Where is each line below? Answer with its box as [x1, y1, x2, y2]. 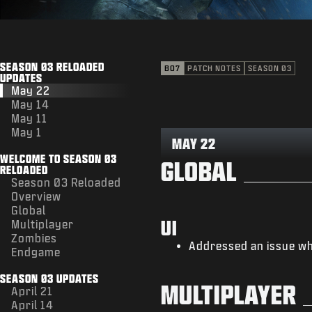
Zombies [11, 231, 57, 244]
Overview [11, 189, 61, 202]
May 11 [11, 111, 47, 124]
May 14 [11, 97, 49, 110]
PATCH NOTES [187, 63, 241, 72]
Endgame [11, 245, 61, 258]
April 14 [11, 298, 54, 311]
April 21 [11, 284, 53, 297]
